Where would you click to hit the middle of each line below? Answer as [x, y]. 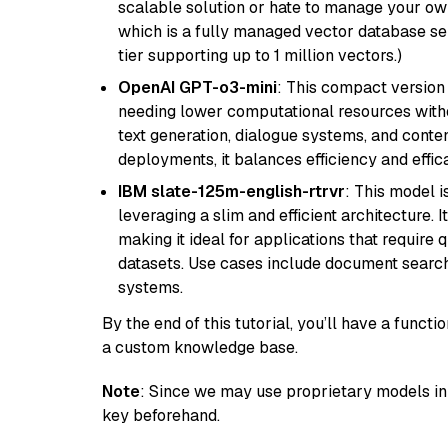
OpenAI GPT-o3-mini [197, 87]
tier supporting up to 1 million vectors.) [260, 55]
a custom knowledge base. [200, 347]
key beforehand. [161, 415]
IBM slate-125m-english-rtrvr [231, 191]
